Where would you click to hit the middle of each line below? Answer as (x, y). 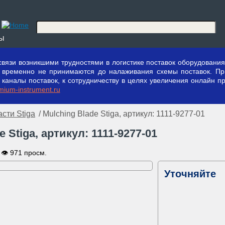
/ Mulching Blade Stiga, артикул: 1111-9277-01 (121, 114)
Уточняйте (190, 174)
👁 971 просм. (24, 153)
